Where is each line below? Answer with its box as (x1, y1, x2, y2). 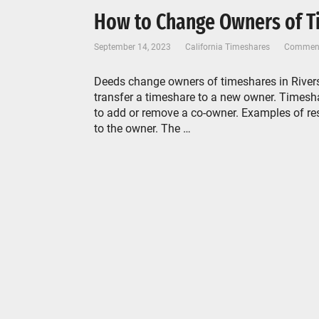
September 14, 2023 (94, 42, 171, 52)
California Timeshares (185, 42, 270, 52)
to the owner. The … (94, 122, 191, 135)
